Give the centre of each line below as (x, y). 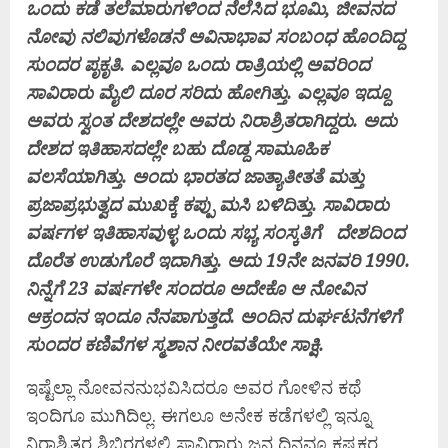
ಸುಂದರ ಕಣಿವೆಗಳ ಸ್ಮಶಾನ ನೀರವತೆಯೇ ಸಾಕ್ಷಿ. (175, 344)
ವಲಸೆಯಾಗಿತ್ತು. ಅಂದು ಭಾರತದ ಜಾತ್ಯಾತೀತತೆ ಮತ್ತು (195, 176)
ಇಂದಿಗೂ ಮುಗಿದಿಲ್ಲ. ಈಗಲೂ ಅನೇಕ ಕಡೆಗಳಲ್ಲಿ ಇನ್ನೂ (198, 415)
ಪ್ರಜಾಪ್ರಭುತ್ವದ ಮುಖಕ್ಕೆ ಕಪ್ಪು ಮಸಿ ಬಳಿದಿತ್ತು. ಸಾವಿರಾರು (207, 204)
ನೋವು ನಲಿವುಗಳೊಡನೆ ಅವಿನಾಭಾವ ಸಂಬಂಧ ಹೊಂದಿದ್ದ (215, 36)
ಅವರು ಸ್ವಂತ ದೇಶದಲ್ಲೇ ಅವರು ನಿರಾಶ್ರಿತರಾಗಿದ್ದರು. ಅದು (211, 120)
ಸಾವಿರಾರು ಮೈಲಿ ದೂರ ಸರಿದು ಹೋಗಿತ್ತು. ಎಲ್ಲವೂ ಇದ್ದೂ (208, 92)
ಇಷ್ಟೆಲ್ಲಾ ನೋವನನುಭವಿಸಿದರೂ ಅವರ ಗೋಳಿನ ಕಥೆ (193, 387)
